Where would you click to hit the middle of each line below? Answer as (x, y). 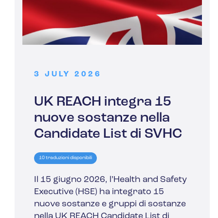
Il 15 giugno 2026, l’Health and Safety (110, 180)
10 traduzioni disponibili (65, 158)
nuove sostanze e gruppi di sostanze (110, 204)
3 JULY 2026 (68, 75)
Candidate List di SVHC (108, 135)
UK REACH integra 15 (103, 102)
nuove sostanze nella (102, 118)
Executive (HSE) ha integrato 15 (99, 192)
